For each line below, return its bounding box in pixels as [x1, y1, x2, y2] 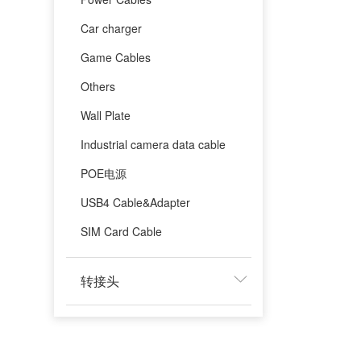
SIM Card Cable [81, 222, 163, 239]
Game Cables [81, 48, 151, 65]
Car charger [81, 19, 143, 36]
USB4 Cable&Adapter [81, 193, 191, 210]
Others [81, 77, 116, 94]
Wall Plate [81, 106, 131, 123]
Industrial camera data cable [81, 135, 226, 152]
